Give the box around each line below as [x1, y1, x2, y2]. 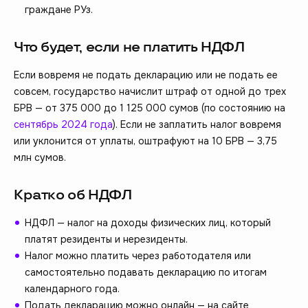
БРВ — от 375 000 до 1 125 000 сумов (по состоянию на [14, 102, 285, 115]
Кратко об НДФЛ [14, 187, 132, 204]
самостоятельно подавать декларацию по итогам [25, 266, 267, 279]
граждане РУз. [25, 3, 93, 16]
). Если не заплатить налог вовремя [113, 118, 281, 131]
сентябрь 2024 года [14, 118, 113, 131]
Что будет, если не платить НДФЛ [14, 39, 245, 56]
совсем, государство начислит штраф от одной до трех [14, 85, 286, 98]
